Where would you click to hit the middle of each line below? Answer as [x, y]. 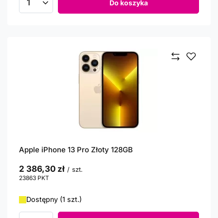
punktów [61, 178]
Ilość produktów [55, 7]
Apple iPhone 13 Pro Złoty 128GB [76, 150]
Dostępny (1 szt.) [54, 199]
